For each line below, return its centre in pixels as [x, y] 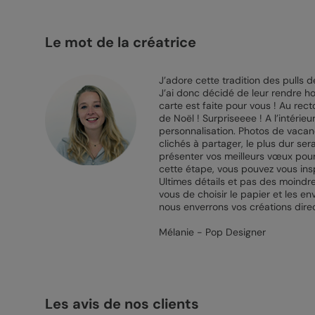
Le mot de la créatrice [120, 42]
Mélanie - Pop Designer [212, 232]
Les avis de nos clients [122, 304]
